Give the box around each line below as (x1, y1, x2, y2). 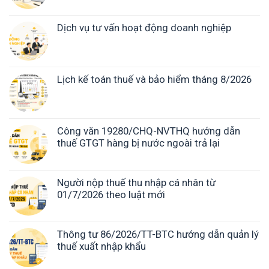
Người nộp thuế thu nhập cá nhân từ (57, 177, 216, 189)
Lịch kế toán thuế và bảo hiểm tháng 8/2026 (57, 73, 252, 86)
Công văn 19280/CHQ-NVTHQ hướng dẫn (57, 125, 240, 138)
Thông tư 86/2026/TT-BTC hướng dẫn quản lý (57, 228, 259, 241)
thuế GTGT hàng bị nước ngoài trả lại (57, 137, 220, 150)
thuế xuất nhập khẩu (57, 240, 146, 253)
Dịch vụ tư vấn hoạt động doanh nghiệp (57, 22, 231, 34)
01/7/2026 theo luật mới (57, 189, 165, 201)
